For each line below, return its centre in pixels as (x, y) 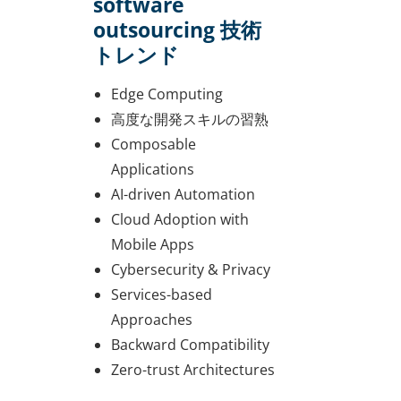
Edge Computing (167, 94)
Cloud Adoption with (180, 219)
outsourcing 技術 (177, 29)
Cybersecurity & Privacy (191, 269)
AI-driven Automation (183, 194)
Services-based (162, 294)
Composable (154, 144)
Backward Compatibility (190, 344)
